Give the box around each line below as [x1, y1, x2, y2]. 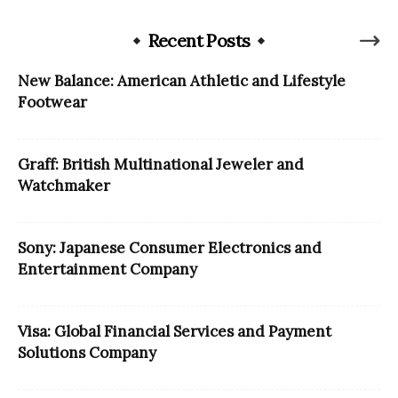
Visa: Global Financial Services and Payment [18, 322, 331, 342]
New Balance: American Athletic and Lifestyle [18, 71, 346, 92]
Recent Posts [147, 29, 251, 52]
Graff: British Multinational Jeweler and [18, 155, 304, 175]
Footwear [18, 92, 87, 113]
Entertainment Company [18, 259, 197, 280]
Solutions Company [18, 343, 156, 363]
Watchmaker [18, 176, 110, 196]
